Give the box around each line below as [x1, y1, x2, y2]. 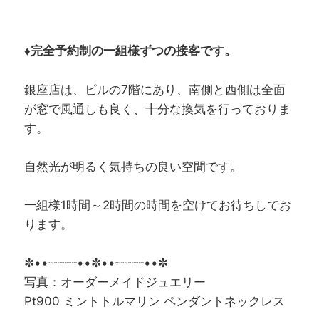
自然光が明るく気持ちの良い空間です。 [24, 159, 243, 174]
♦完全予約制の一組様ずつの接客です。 [24, 43, 237, 58]
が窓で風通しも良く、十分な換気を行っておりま [24, 101, 291, 116]
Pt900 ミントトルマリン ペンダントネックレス [24, 294, 286, 309]
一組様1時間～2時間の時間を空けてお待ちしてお [24, 198, 292, 212]
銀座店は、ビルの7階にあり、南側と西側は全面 [24, 82, 286, 97]
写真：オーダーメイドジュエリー [24, 275, 206, 290]
